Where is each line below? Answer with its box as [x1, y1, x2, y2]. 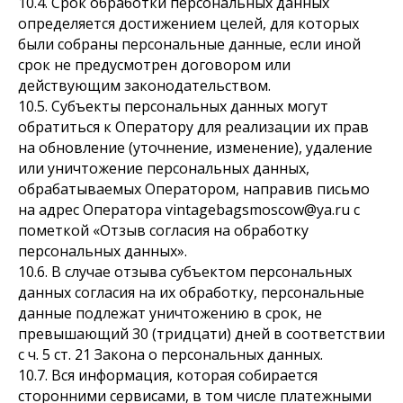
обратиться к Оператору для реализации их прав [18, 117, 369, 137]
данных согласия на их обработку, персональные [18, 282, 364, 302]
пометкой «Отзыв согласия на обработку [18, 220, 309, 240]
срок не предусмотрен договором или [18, 55, 291, 75]
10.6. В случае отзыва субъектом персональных [18, 262, 352, 282]
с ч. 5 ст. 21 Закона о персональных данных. [18, 345, 323, 364]
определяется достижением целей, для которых [18, 13, 359, 33]
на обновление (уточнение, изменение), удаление [18, 138, 372, 157]
